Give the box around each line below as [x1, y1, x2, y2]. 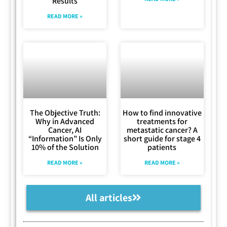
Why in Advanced [35, 116, 95, 127]
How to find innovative [122, 107, 202, 118]
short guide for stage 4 [123, 133, 201, 144]
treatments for [136, 116, 187, 127]
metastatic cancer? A [126, 124, 198, 135]
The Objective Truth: [29, 107, 100, 118]
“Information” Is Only [28, 133, 102, 144]
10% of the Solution [31, 141, 99, 153]
